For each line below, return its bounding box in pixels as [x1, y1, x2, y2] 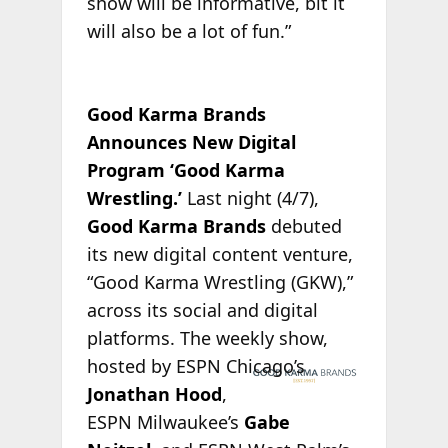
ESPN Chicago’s [170, 353, 305, 378]
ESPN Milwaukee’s [86, 409, 244, 434]
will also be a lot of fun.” [86, 18, 291, 43]
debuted [265, 213, 342, 238]
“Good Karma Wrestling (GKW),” [86, 269, 353, 294]
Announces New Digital [86, 129, 296, 154]
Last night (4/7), [181, 185, 319, 210]
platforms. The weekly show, [86, 325, 328, 350]
